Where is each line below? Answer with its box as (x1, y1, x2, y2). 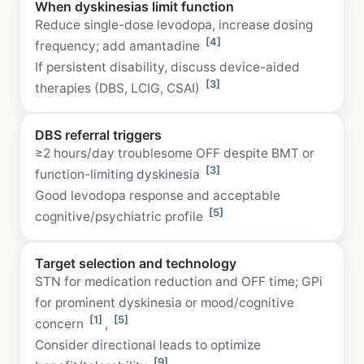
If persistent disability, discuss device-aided (35, 58, 300, 75)
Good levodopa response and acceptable (35, 187, 280, 203)
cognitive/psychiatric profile (35, 208, 206, 224)
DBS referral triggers (35, 126, 162, 143)
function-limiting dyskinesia (35, 166, 203, 182)
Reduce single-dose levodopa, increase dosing (35, 16, 313, 32)
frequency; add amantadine (35, 37, 203, 54)
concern (35, 315, 87, 331)
